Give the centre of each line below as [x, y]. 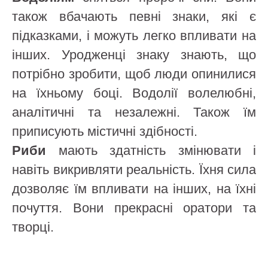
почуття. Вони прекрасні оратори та [134, 208]
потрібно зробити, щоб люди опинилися [134, 74]
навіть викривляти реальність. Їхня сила [134, 170]
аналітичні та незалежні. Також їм [134, 112]
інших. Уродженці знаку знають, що [134, 55]
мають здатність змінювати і [151, 150]
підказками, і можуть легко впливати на [134, 36]
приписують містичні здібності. [105, 131]
